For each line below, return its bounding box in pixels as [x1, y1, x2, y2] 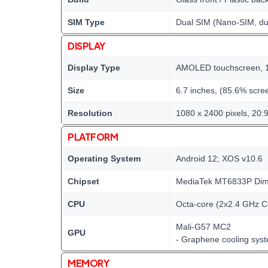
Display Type [68, 63, 120, 72]
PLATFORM [68, 130, 118, 143]
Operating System [68, 154, 141, 163]
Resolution [68, 108, 112, 118]
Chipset [68, 176, 99, 186]
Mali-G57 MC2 [176, 222, 231, 232]
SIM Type [68, 17, 105, 27]
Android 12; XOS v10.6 [176, 154, 263, 163]
